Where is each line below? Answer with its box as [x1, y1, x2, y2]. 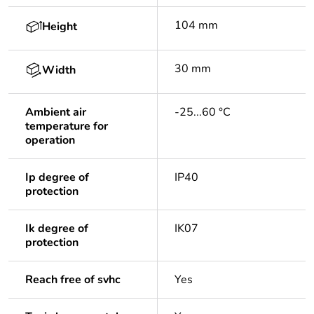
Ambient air [25, 104, 86, 121]
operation [25, 132, 75, 149]
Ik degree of [25, 221, 88, 237]
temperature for [25, 118, 108, 135]
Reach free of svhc [25, 272, 121, 288]
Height [42, 19, 77, 35]
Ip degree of [25, 170, 89, 186]
